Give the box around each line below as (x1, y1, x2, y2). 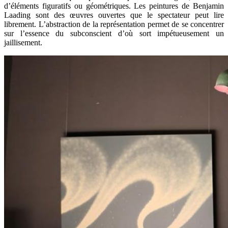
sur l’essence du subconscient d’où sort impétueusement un (4, 29, 224, 38)
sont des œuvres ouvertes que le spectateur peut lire (31, 11, 224, 20)
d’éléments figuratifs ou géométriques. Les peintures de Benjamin (4, 2, 224, 11)
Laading (4, 11, 31, 20)
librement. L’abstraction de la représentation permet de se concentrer (4, 20, 224, 29)
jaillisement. (4, 38, 42, 47)
